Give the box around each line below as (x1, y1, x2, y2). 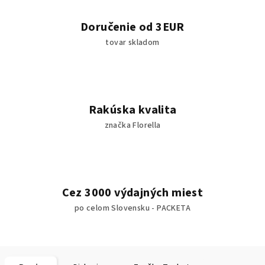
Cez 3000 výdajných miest (62, 185, 203, 201)
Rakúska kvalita (88, 102, 177, 118)
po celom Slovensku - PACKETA (74, 202, 191, 214)
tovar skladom (105, 37, 160, 49)
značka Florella (104, 119, 161, 131)
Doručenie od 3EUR (80, 19, 185, 35)
